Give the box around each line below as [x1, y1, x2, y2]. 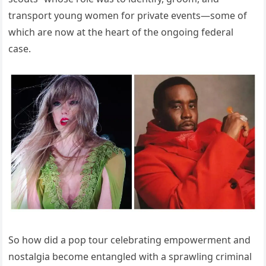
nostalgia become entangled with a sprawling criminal [8, 249, 252, 263]
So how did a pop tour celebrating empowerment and [8, 233, 251, 246]
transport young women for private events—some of [8, 9, 248, 23]
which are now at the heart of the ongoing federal [8, 26, 234, 39]
